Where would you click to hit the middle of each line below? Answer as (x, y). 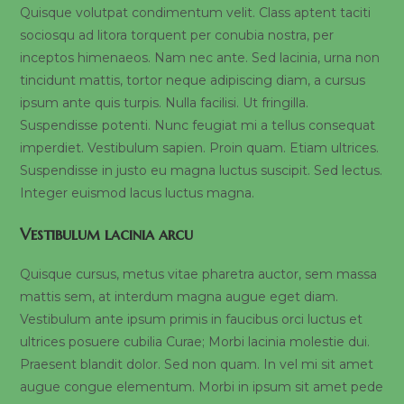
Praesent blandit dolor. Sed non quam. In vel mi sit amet (197, 364)
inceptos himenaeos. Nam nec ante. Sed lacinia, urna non (200, 58)
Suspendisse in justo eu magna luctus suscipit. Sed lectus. (202, 170)
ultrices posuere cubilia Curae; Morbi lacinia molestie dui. (195, 342)
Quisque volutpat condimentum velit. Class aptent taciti (196, 13)
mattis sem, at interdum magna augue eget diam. (179, 297)
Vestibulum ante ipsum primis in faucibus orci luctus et (192, 319)
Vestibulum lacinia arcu (107, 234)
